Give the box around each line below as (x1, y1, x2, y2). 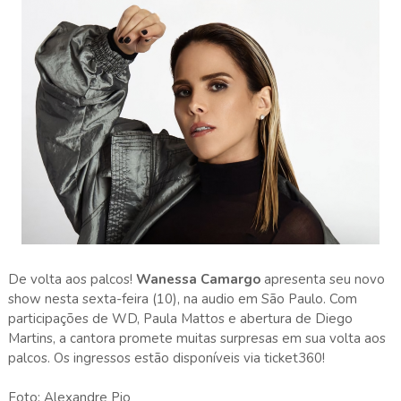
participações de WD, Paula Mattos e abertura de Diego (7, 309, 353, 328)
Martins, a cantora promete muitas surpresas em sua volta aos (7, 328, 386, 347)
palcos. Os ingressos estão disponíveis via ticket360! (7, 348, 328, 367)
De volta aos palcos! (7, 269, 136, 288)
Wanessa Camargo (135, 269, 260, 288)
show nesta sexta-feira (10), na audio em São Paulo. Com (7, 289, 357, 308)
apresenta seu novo (260, 269, 385, 288)
